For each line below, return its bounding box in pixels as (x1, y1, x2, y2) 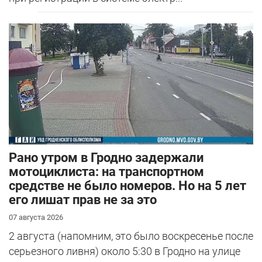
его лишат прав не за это (9, 192, 157, 208)
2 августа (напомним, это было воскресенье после (9, 230, 253, 243)
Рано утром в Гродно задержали (9, 150, 204, 166)
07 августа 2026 (9, 213, 63, 222)
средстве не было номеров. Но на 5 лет (9, 178, 246, 194)
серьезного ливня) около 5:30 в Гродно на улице (9, 245, 240, 258)
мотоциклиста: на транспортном (9, 164, 204, 180)
